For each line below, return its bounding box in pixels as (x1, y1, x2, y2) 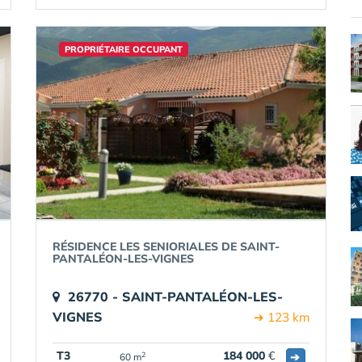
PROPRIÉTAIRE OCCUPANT (65, 44, 183, 55)
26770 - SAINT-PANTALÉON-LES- (68, 288, 283, 305)
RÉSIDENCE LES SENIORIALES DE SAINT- (53, 239, 280, 254)
